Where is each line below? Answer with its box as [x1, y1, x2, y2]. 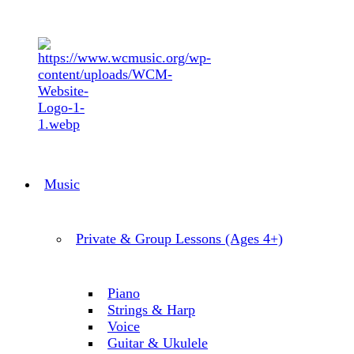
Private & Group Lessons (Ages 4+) [76, 231, 283, 247]
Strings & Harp [107, 302, 195, 318]
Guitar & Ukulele [107, 335, 208, 351]
